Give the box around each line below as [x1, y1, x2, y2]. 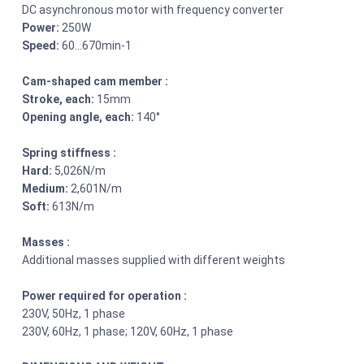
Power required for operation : [22, 288, 188, 302]
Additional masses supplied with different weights [22, 253, 286, 266]
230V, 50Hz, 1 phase [22, 306, 126, 320]
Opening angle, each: [22, 110, 137, 123]
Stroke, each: [22, 92, 95, 106]
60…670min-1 [59, 38, 132, 52]
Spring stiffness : [22, 145, 117, 159]
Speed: [22, 38, 60, 52]
